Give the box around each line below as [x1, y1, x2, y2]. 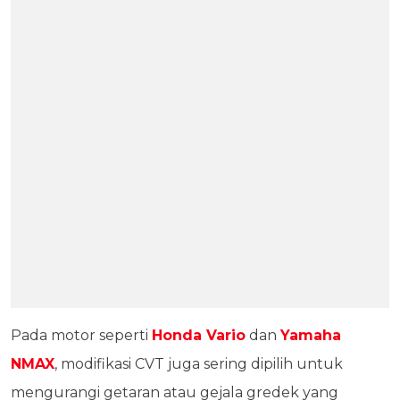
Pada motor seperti [11, 327, 152, 345]
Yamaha [280, 327, 341, 345]
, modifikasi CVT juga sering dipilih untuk [54, 355, 343, 373]
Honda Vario [152, 327, 246, 345]
